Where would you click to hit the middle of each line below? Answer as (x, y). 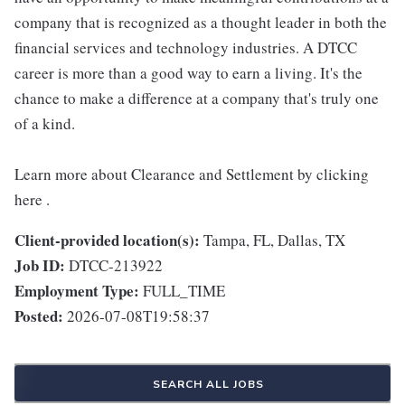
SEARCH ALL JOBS (208, 385)
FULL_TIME (184, 291)
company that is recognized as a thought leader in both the (201, 23)
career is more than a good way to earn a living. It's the (188, 73)
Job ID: (40, 266)
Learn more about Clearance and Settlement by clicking (192, 174)
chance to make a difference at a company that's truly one (197, 99)
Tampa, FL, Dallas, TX (274, 240)
